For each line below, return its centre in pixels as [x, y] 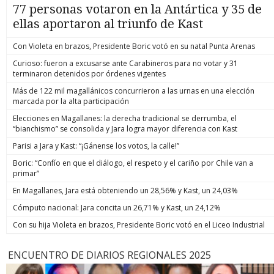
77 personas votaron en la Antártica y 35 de [137, 9]
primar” [26, 173]
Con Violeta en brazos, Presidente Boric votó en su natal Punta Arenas [134, 46]
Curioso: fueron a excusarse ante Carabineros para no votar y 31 [125, 63]
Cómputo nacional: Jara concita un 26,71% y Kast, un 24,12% [117, 207]
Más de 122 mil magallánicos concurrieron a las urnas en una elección [134, 91]
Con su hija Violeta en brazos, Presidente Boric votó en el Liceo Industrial [139, 224]
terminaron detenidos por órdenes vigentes [89, 73]
